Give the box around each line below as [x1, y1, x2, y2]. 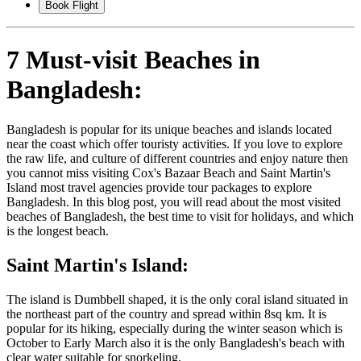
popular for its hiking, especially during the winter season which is [6, 321, 342, 335]
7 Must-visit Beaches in [6, 45, 260, 75]
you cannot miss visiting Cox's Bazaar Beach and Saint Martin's [6, 165, 330, 180]
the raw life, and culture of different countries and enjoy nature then [6, 151, 348, 165]
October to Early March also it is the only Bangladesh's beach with [6, 335, 345, 350]
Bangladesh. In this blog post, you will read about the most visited [6, 194, 341, 209]
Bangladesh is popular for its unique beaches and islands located [6, 122, 332, 136]
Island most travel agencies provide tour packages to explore [6, 180, 312, 194]
